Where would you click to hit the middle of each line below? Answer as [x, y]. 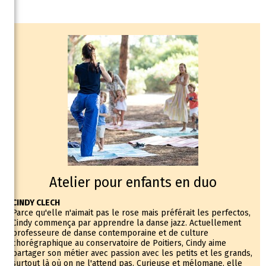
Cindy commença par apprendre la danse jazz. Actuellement [126, 223]
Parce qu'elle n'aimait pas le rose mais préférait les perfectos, [131, 213]
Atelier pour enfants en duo [133, 182]
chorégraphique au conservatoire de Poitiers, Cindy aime [119, 243]
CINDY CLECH [36, 202]
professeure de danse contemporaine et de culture [110, 233]
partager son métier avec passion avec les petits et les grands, [132, 253]
